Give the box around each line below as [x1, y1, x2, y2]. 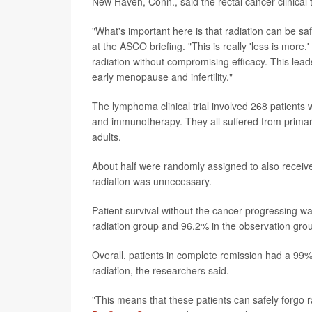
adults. [92, 129, 121, 143]
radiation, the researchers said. [92, 263, 229, 277]
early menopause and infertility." [92, 69, 233, 84]
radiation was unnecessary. [92, 173, 212, 188]
